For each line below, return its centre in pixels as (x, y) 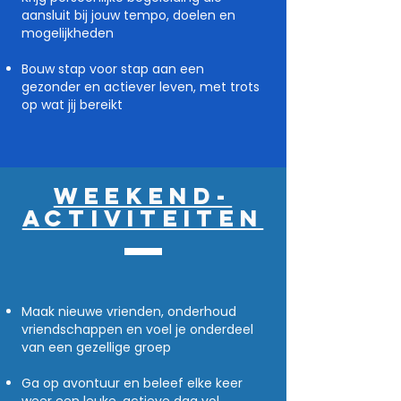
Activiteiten (143, 218)
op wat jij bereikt (72, 105)
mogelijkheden (68, 33)
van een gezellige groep (96, 347)
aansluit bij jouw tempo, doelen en (128, 15)
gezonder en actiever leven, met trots (141, 87)
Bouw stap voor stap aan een (113, 69)
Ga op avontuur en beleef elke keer (132, 383)
